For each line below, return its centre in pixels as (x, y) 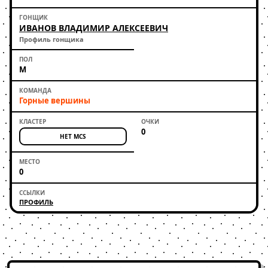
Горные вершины (55, 100)
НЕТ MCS (73, 136)
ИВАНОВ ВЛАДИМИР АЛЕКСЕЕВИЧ (94, 28)
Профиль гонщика (51, 39)
